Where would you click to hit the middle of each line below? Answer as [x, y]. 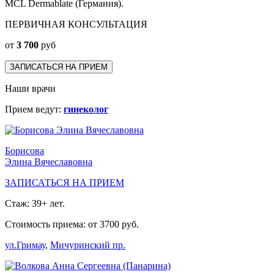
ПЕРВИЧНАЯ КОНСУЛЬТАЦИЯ [76, 24]
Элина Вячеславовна [49, 162]
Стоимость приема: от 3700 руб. [72, 224]
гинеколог [86, 109]
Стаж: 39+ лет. [35, 204]
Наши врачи [30, 89]
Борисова [24, 151]
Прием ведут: [34, 109]
